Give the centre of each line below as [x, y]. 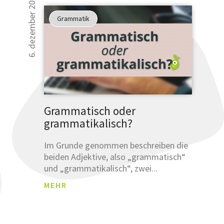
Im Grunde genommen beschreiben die [116, 145]
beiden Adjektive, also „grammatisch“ [114, 156]
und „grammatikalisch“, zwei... [100, 168]
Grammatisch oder [89, 110]
